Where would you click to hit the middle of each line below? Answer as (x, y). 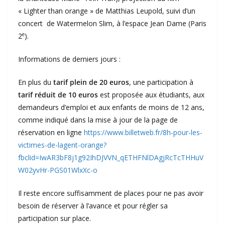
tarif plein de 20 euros (91, 82)
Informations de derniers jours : (69, 59)
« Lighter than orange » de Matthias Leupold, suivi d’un (107, 11)
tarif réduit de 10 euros (59, 95)
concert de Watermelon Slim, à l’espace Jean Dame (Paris (112, 24)
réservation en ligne (51, 133)
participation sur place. (54, 218)
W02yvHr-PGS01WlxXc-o (58, 170)
